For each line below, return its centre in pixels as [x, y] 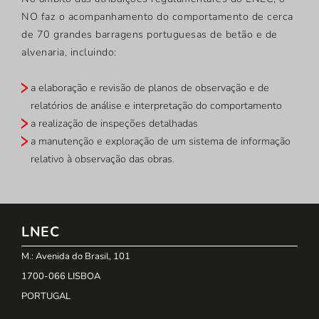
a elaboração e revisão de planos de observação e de [150, 88]
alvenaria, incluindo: [69, 53]
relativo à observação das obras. [103, 159]
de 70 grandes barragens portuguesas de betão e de [150, 35]
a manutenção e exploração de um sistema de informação [161, 142]
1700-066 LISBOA [61, 277]
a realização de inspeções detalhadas [114, 124]
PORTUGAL [46, 297]
